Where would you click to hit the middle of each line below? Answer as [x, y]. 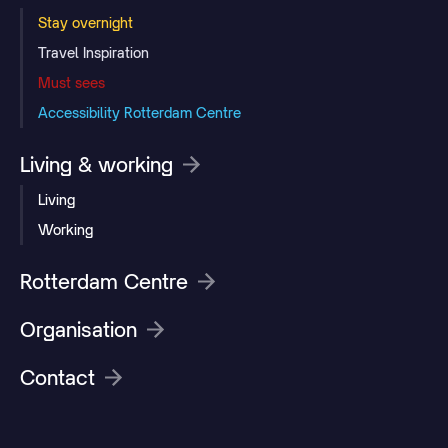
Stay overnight [85, 22]
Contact [57, 377]
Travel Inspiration [93, 52]
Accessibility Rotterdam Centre [139, 112]
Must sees [71, 82]
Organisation [78, 329]
